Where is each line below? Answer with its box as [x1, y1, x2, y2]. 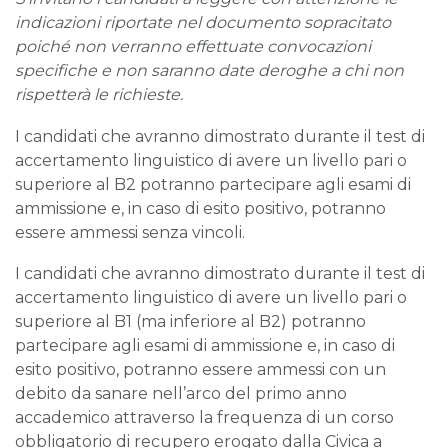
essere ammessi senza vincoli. [15, 222, 245, 242]
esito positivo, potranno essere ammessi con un [15, 360, 386, 380]
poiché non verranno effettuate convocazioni [15, 37, 371, 57]
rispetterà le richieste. [15, 85, 183, 105]
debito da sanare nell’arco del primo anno [15, 384, 347, 404]
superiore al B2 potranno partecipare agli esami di [15, 174, 411, 194]
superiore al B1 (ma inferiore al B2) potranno [15, 312, 366, 332]
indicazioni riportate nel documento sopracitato [15, 13, 391, 33]
